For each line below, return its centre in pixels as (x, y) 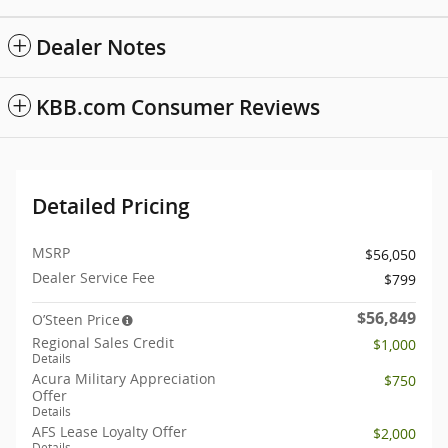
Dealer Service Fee (93, 278)
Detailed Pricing (111, 207)
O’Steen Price (76, 320)
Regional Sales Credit (103, 343)
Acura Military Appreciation (124, 379)
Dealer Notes (101, 48)
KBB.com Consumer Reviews (178, 108)
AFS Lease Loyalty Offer (109, 432)
